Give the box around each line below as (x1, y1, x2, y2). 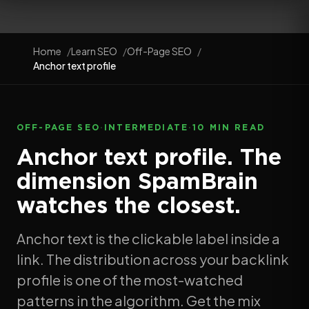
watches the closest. (17, 192, 241, 217)
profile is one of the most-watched (17, 271, 243, 288)
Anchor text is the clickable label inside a (17, 230, 280, 247)
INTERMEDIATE (104, 123, 189, 132)
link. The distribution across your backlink (17, 250, 289, 268)
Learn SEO (71, 45, 117, 57)
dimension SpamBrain (17, 168, 258, 193)
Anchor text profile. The (17, 144, 281, 169)
